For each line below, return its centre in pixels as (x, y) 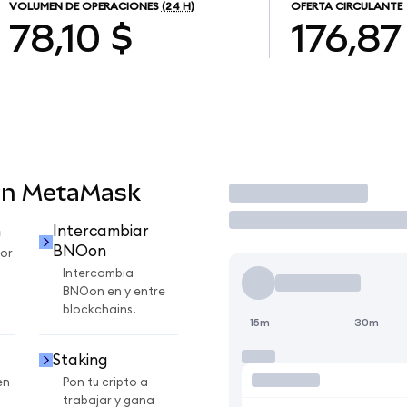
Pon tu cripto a (105, 382)
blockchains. (99, 310)
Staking (80, 360)
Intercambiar (100, 232)
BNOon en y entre (114, 292)
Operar (268, 193)
